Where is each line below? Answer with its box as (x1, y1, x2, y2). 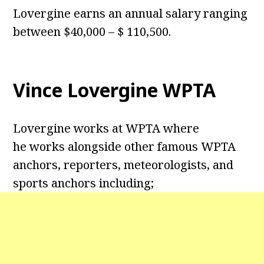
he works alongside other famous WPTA (13, 138, 236, 155)
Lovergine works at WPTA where (13, 120, 200, 137)
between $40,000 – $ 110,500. (13, 24, 171, 40)
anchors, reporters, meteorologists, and (13, 157, 234, 173)
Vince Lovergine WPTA (13, 77, 216, 103)
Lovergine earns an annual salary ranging (13, 5, 248, 22)
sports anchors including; (13, 175, 154, 192)
